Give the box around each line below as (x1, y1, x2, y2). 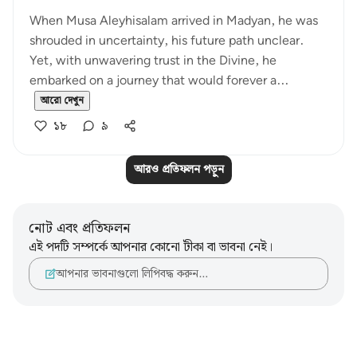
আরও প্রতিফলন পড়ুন (133, 161, 224, 178)
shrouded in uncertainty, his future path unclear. (29, 31, 304, 51)
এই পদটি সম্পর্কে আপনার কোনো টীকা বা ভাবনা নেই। (29, 237, 273, 257)
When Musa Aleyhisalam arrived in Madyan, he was (29, 11, 318, 31)
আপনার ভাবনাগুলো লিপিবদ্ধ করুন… (56, 265, 208, 283)
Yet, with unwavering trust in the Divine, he (29, 51, 277, 71)
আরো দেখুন (41, 93, 84, 108)
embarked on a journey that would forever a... (29, 71, 288, 91)
